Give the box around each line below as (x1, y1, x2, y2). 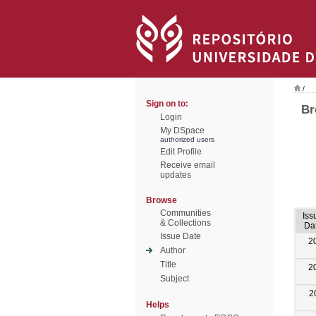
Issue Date (160, 231, 201, 241)
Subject (160, 274, 189, 284)
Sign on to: (146, 99, 188, 109)
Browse (146, 195, 177, 205)
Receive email (160, 160, 215, 170)
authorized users (160, 135, 214, 143)
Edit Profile (160, 147, 202, 157)
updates (160, 170, 191, 180)
